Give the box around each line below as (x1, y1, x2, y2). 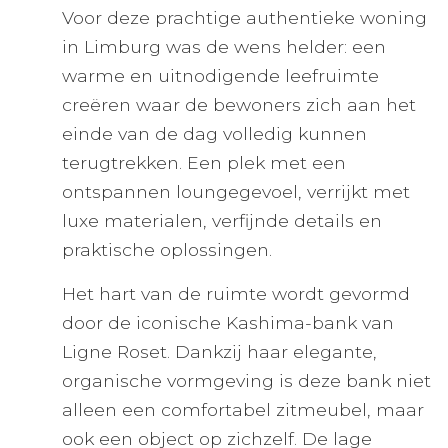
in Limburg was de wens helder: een (62, 36, 386, 57)
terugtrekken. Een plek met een (62, 152, 346, 173)
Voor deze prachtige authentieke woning (62, 7, 427, 28)
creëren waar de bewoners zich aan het (62, 94, 416, 115)
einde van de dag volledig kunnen (62, 123, 367, 144)
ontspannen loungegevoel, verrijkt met (62, 181, 410, 202)
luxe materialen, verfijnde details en (62, 210, 382, 231)
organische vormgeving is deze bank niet (62, 370, 431, 391)
